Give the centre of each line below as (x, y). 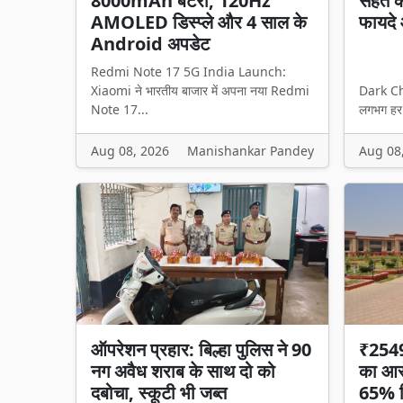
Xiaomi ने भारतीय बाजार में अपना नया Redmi (200, 90)
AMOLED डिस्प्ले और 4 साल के (199, 22)
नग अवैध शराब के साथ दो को (183, 372)
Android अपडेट (150, 43)
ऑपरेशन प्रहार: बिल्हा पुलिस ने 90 (201, 350)
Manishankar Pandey (251, 150)
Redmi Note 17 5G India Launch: (188, 71)
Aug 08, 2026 (130, 150)
